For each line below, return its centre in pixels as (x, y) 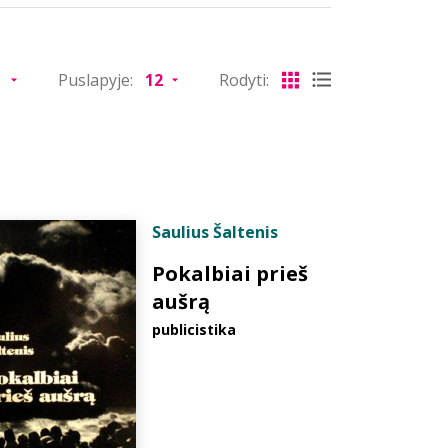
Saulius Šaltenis (215, 232)
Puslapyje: (95, 80)
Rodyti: (244, 80)
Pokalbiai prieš (230, 273)
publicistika (194, 329)
